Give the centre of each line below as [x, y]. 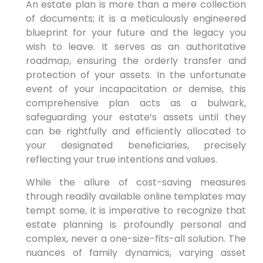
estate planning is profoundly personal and [136, 224]
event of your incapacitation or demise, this [136, 89]
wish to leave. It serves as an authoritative [136, 47]
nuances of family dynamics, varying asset [136, 252]
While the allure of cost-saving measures [136, 182]
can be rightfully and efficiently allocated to [136, 131]
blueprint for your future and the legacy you [136, 33]
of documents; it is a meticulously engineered [136, 19]
